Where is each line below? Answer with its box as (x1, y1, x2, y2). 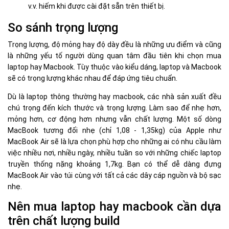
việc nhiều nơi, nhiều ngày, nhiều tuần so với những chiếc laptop (8, 148, 221, 157)
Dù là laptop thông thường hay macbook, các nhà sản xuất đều (8, 92, 221, 101)
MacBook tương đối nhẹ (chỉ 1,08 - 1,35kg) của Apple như (8, 126, 221, 134)
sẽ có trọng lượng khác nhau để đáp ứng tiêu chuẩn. (8, 74, 177, 82)
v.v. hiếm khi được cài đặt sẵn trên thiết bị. (28, 2, 165, 10)
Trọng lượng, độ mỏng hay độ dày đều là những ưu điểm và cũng (8, 40, 221, 49)
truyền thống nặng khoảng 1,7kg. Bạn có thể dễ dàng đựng (8, 159, 221, 168)
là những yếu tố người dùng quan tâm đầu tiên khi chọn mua (8, 51, 221, 60)
